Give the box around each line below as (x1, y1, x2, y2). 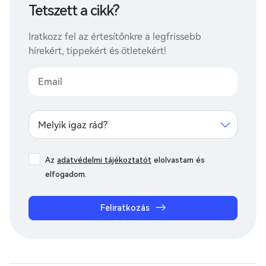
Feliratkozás (100, 202, 150, 213)
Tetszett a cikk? (28, 2, 119, 19)
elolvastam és (151, 155, 205, 164)
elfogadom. (45, 169, 87, 179)
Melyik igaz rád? (38, 119, 107, 131)
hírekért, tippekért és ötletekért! (28, 45, 166, 56)
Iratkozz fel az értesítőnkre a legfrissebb (28, 30, 201, 42)
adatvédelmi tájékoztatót (57, 155, 151, 164)
